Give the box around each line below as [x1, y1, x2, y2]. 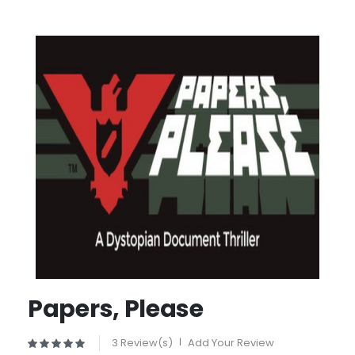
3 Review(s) [112, 335, 173, 351]
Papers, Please [28, 292, 204, 326]
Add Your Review [188, 335, 274, 351]
